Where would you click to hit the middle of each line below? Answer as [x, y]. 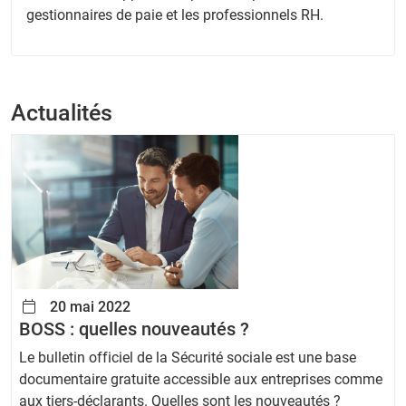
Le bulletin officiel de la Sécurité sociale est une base [188, 358]
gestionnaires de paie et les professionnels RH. [175, 15]
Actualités [62, 113]
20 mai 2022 [89, 307]
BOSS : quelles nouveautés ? [134, 329]
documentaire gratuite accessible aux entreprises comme [201, 380]
